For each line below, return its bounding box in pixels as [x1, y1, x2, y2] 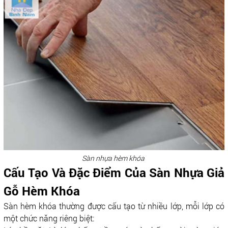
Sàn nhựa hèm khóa [81, 153, 146, 163]
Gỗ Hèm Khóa [3, 182, 80, 199]
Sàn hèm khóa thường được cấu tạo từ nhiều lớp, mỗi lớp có [3, 200, 225, 211]
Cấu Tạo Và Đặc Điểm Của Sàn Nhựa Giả [3, 164, 225, 181]
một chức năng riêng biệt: [3, 212, 94, 223]
